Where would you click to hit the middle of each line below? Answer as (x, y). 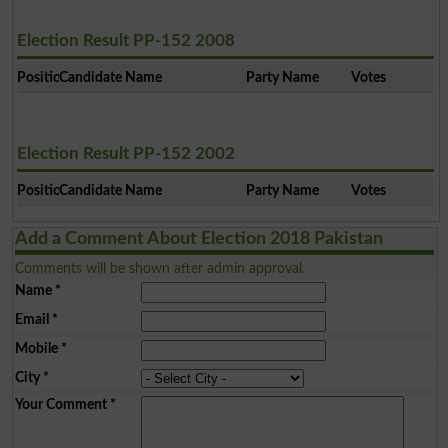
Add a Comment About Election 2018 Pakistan (198, 238)
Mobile (36, 348)
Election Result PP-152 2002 (125, 153)
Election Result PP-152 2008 (125, 40)
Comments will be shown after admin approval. (159, 268)
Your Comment (60, 404)
